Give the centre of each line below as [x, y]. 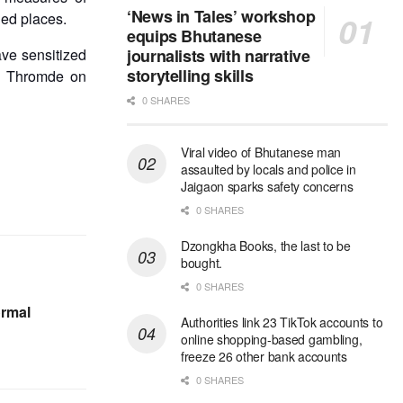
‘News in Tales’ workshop [221, 17]
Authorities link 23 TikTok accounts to [282, 322]
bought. [202, 263]
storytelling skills [190, 76]
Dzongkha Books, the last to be [266, 246]
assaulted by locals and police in [269, 170]
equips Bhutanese [194, 36]
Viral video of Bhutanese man [261, 152]
